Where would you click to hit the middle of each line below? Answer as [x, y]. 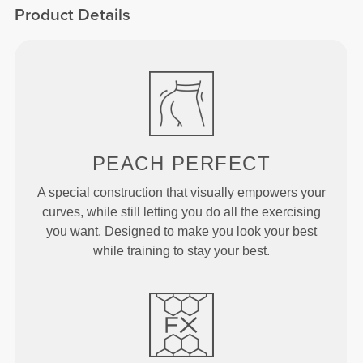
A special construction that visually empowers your [181, 192]
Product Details [73, 15]
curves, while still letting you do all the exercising [181, 211]
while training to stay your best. [181, 250]
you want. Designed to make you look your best [181, 231]
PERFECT [221, 163]
